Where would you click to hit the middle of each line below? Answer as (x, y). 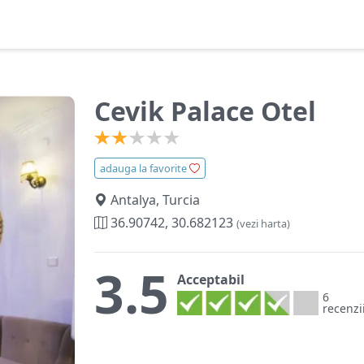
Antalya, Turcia (154, 200)
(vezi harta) (263, 223)
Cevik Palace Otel (205, 111)
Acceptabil (211, 279)
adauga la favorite (145, 168)
